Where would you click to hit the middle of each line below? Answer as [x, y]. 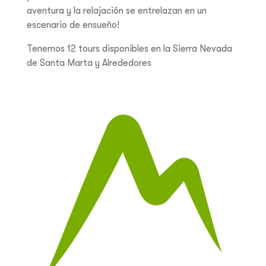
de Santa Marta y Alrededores [89, 63]
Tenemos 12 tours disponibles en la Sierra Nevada [129, 49]
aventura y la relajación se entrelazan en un [117, 11]
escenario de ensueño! [73, 25]
